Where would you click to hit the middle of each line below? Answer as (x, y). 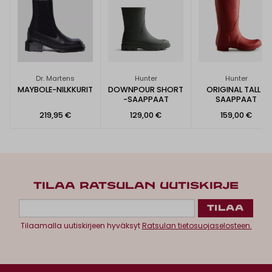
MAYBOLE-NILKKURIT (55, 90)
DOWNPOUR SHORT (146, 90)
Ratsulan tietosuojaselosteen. (197, 225)
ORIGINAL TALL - (236, 90)
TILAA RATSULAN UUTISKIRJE (136, 186)
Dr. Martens (55, 79)
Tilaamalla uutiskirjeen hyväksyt (81, 225)
